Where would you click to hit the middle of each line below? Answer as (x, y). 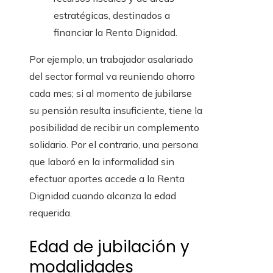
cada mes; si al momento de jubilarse (111, 94)
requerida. (51, 213)
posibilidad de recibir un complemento (114, 128)
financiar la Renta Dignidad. (115, 33)
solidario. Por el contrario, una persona (114, 145)
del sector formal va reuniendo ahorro (112, 76)
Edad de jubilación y (109, 247)
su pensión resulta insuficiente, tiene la (116, 111)
